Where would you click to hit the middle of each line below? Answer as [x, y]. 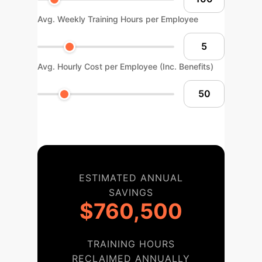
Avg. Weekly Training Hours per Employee [118, 19]
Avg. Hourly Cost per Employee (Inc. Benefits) [125, 66]
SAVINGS [131, 192]
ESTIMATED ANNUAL [131, 178]
